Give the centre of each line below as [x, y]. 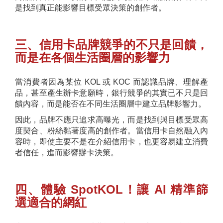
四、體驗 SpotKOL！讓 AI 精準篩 [111, 190]
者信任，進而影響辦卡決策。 [67, 153]
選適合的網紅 [51, 203]
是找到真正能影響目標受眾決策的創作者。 [91, 8]
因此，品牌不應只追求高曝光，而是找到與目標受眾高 [111, 120]
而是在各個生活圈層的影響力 [93, 58]
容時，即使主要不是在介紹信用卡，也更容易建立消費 [111, 142]
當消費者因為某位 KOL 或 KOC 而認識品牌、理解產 [111, 82]
